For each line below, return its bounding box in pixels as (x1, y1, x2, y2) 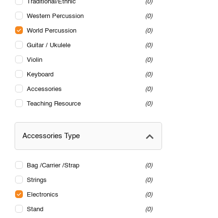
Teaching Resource (27, 101, 81, 108)
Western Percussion (27, 13, 84, 20)
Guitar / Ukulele (27, 42, 71, 49)
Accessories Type (22, 132, 80, 140)
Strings (27, 177, 47, 184)
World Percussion (27, 28, 76, 35)
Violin (27, 57, 42, 64)
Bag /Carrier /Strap (27, 163, 79, 169)
